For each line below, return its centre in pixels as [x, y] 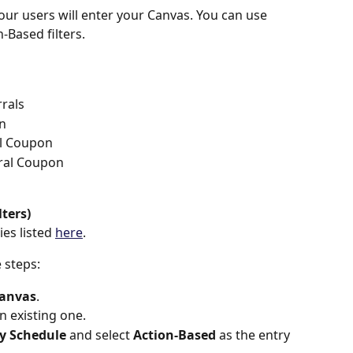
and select [100, 334]
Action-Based [176, 334]
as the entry [256, 334]
